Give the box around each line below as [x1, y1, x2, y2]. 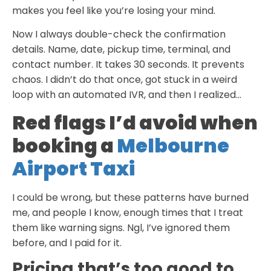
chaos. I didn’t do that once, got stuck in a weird [12, 73, 237, 87]
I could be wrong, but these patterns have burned [12, 190, 249, 204]
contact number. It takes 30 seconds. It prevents [12, 57, 244, 72]
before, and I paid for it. [12, 235, 122, 250]
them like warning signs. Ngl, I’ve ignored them [12, 220, 230, 235]
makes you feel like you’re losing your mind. [12, 3, 215, 18]
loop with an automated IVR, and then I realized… [12, 88, 241, 102]
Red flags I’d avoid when [12, 108, 258, 136]
